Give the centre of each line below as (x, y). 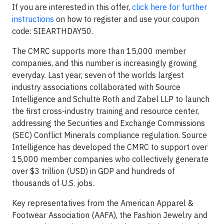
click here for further (169, 7)
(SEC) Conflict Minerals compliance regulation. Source (109, 135)
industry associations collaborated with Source (96, 87)
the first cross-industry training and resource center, (105, 111)
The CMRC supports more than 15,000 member (99, 51)
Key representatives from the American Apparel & (103, 203)
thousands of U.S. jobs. (53, 183)
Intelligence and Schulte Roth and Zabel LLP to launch (111, 99)
